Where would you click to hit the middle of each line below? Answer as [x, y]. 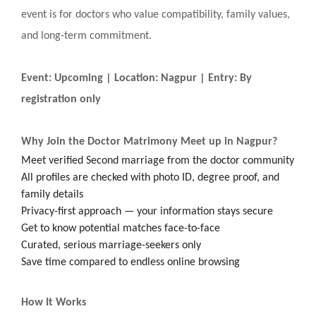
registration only [61, 99]
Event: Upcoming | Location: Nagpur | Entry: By [136, 78]
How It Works [54, 302]
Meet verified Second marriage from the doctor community [158, 160]
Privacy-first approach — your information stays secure [147, 211]
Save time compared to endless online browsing [130, 262]
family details [52, 194]
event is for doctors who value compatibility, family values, [156, 14]
